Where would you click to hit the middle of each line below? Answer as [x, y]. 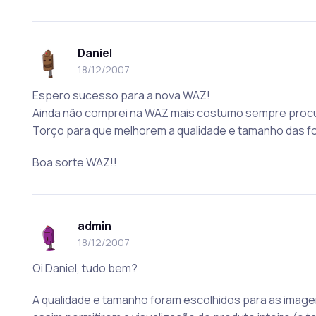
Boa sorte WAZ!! [74, 162]
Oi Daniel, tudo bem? [85, 268]
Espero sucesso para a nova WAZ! [121, 95]
